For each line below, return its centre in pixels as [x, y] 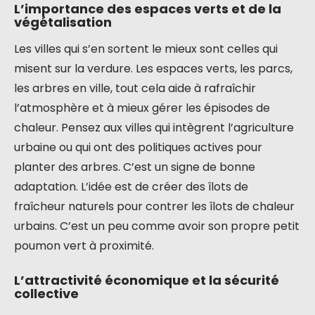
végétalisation [63, 22]
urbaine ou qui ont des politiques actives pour [138, 147]
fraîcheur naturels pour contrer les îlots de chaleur [154, 206]
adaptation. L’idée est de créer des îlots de [131, 187]
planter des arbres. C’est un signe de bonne [135, 167]
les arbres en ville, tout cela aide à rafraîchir [135, 88]
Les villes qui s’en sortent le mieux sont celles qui [146, 49]
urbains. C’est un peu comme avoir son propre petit [157, 226]
